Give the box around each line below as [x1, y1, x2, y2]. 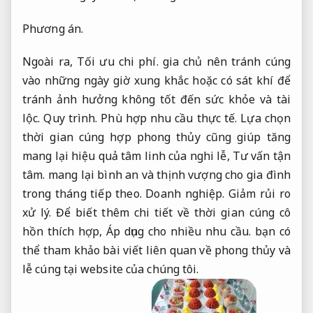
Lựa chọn [237, 110, 291, 126]
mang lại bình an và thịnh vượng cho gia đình [45, 167, 291, 183]
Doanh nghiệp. [145, 186, 225, 202]
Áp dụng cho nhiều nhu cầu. [106, 224, 252, 240]
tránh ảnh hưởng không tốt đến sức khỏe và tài [22, 92, 291, 108]
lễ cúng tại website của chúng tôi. [22, 261, 199, 277]
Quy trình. [43, 110, 98, 126]
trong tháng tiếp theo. [22, 186, 146, 202]
